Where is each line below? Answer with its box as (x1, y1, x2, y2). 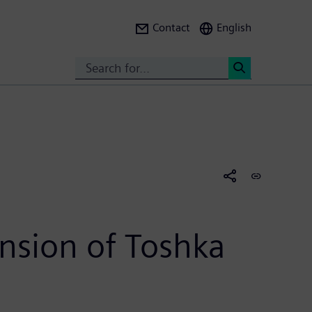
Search (237, 84, 278, 100)
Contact (153, 21, 190, 34)
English (217, 21, 251, 34)
